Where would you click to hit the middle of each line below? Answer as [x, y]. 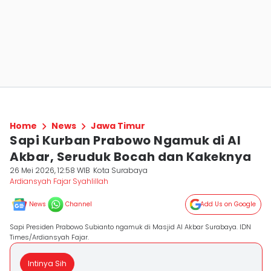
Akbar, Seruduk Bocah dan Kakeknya [131, 157]
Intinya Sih [47, 263]
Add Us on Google [228, 204]
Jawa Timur [118, 126]
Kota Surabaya [121, 170]
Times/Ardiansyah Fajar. [49, 237]
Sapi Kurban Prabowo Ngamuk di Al [125, 140]
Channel [79, 204]
